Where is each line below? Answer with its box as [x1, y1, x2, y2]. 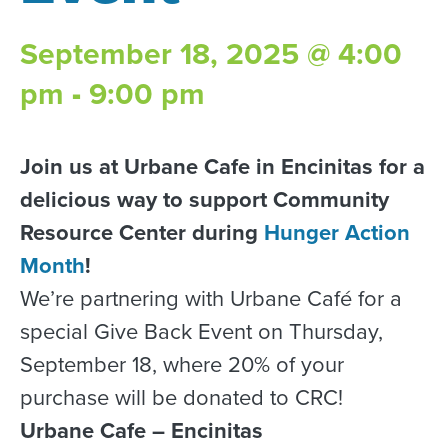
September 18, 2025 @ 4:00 [20, 32, 402, 76]
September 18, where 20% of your [20, 348, 344, 381]
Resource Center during [20, 216, 264, 249]
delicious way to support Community [20, 183, 389, 216]
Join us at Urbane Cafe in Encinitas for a [20, 150, 425, 183]
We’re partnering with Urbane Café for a [20, 282, 402, 315]
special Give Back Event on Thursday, [20, 315, 383, 348]
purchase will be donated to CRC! [20, 381, 343, 414]
